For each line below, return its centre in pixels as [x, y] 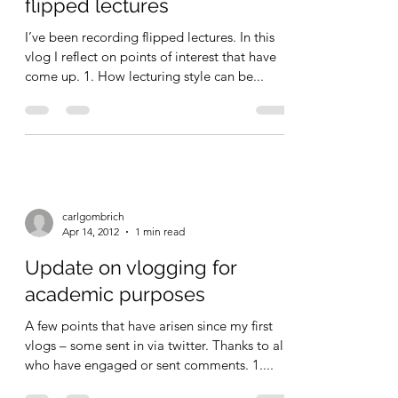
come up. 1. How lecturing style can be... [144, 120]
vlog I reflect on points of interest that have [151, 101]
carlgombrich [93, 261]
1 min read [160, 276]
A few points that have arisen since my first [149, 370]
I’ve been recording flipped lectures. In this [150, 81]
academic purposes [115, 338]
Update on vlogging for [131, 312]
